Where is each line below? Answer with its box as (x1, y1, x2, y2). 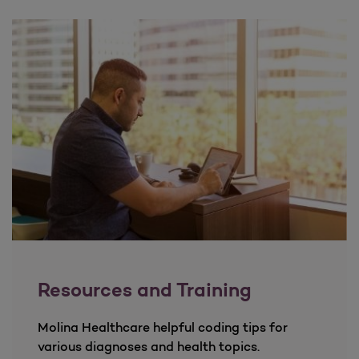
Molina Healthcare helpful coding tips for (38, 318, 288, 335)
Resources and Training (38, 277, 252, 301)
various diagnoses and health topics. (38, 337, 260, 354)
